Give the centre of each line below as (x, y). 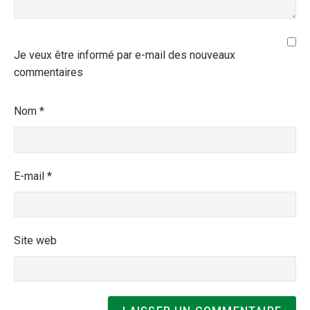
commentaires (48, 73)
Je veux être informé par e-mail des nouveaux (125, 55)
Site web (35, 240)
